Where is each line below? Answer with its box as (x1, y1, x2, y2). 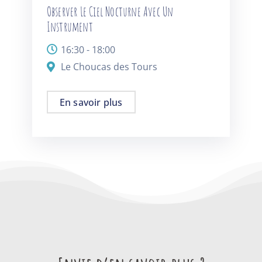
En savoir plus (59, 96, 123, 109)
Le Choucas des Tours (60, 60, 157, 74)
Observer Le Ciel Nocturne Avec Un (46, 4, 174, 20)
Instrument (46, 19, 93, 35)
